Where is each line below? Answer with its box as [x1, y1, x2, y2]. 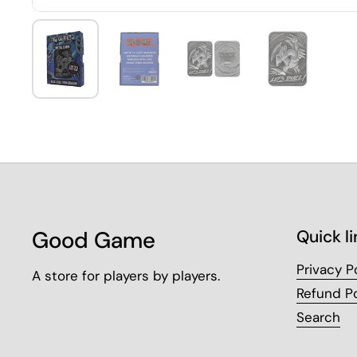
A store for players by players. [32, 267, 220, 284]
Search [296, 308, 340, 326]
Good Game [32, 226, 155, 255]
